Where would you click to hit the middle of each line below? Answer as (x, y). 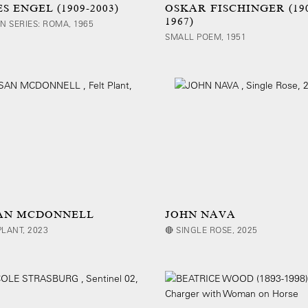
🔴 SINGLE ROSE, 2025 (211, 230)
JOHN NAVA (200, 215)
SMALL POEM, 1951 (206, 37)
